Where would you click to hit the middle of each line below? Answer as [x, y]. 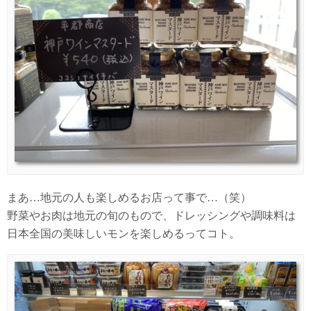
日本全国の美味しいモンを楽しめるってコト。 [124, 234]
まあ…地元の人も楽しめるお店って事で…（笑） [129, 198]
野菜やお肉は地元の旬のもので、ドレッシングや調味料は [151, 216]
